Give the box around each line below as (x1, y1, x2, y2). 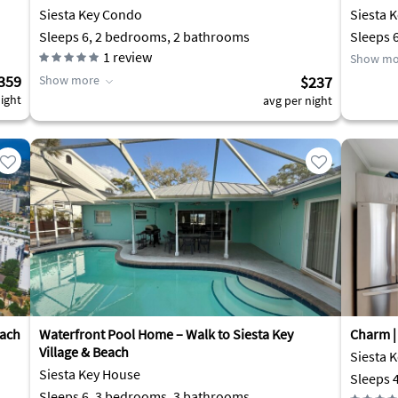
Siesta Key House (39, 365, 140, 383)
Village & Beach (39, 343, 129, 361)
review (110, 48, 152, 66)
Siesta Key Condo (39, 5, 142, 23)
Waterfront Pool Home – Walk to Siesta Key (39, 325, 293, 343)
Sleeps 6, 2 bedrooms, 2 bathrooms (39, 28, 250, 45)
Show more (39, 72, 99, 88)
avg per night (263, 92, 332, 108)
